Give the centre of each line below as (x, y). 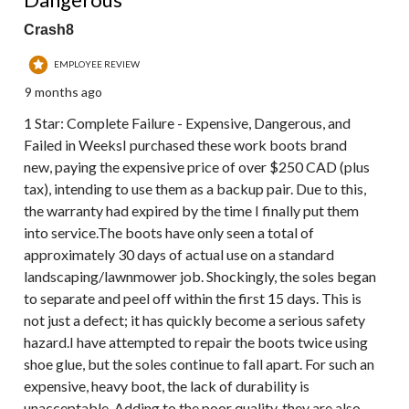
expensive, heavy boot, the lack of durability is (167, 386)
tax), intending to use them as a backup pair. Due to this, (195, 189)
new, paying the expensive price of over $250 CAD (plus (197, 167)
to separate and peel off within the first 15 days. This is (193, 299)
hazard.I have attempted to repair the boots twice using (196, 342)
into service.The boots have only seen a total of (169, 233)
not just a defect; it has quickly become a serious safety (194, 320)
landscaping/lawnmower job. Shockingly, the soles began (200, 277)
